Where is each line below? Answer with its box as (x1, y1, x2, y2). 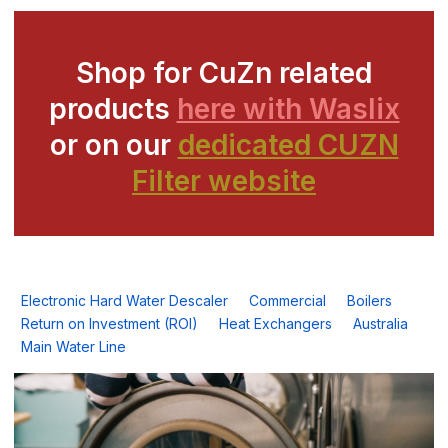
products (48, 92, 177, 126)
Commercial (249, 291, 326, 309)
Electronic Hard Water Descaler (21, 291, 228, 309)
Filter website (132, 164, 316, 198)
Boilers (347, 291, 392, 309)
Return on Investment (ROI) (21, 314, 198, 332)
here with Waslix (176, 92, 400, 126)
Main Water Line (21, 338, 126, 356)
